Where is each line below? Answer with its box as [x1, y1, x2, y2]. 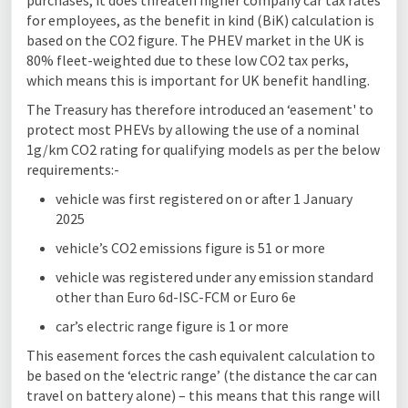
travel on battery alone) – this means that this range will [26, 386, 381, 404]
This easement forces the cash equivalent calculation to [26, 346, 375, 364]
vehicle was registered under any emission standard [56, 268, 373, 286]
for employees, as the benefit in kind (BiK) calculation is [26, 11, 374, 29]
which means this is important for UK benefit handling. [26, 71, 370, 89]
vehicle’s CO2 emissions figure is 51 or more [56, 239, 325, 257]
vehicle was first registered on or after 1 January [56, 189, 352, 208]
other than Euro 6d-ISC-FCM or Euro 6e [56, 288, 296, 306]
